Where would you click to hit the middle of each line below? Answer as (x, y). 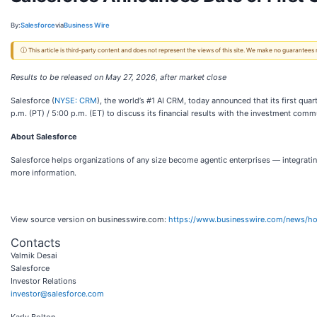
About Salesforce (44, 136)
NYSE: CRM (76, 100)
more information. (44, 172)
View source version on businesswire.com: (90, 219)
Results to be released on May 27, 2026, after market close (119, 77)
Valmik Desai (34, 255)
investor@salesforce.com (57, 293)
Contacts (36, 242)
